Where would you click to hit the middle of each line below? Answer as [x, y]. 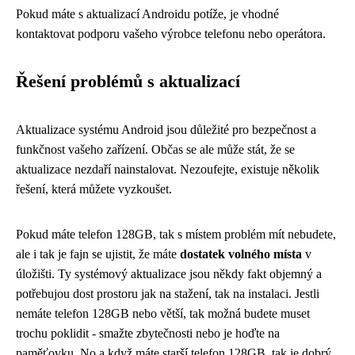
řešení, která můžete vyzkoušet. [94, 189]
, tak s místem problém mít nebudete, [244, 234]
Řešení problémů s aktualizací [128, 81]
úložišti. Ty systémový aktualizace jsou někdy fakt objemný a [169, 273]
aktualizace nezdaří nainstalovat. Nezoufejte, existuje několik [168, 169]
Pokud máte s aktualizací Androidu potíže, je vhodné [147, 13]
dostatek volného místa [241, 254]
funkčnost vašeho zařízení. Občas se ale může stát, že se [155, 149]
